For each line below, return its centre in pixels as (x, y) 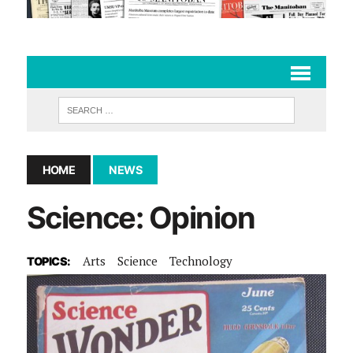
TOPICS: (48, 261)
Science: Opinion (141, 217)
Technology (201, 260)
